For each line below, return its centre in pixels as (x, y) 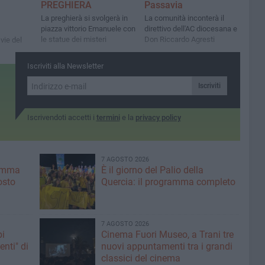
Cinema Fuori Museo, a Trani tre (167, 235)
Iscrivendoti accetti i (62, 117)
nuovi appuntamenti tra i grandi (167, 246)
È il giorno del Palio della (152, 170)
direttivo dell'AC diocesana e (191, 29)
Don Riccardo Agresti (180, 40)
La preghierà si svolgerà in (84, 18)
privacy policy (158, 117)
